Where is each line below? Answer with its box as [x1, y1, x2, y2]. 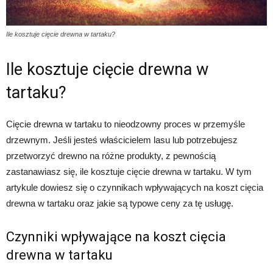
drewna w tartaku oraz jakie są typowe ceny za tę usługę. [6, 197, 233, 208]
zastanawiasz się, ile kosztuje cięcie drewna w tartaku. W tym [6, 166, 252, 177]
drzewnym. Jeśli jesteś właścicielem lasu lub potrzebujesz [6, 134, 238, 145]
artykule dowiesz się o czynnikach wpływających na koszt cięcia [6, 182, 263, 193]
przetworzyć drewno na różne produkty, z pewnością [6, 150, 216, 161]
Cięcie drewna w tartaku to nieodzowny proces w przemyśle [6, 118, 245, 129]
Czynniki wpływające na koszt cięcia [6, 229, 226, 244]
